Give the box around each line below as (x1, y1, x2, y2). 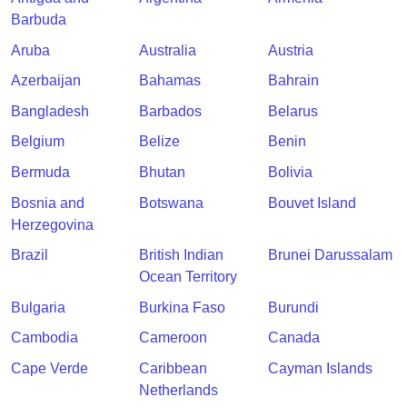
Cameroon (139, 330, 208, 346)
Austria (267, 42, 313, 58)
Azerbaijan (11, 73, 81, 89)
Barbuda (11, 12, 66, 28)
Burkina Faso (139, 299, 226, 315)
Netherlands (139, 382, 219, 398)
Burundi (267, 299, 319, 315)
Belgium (11, 134, 65, 150)
